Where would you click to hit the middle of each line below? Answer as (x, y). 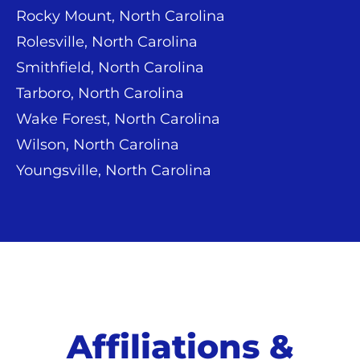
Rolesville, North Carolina (107, 41)
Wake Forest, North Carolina (118, 119)
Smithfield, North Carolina (110, 67)
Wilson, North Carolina (98, 144)
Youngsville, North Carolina (114, 170)
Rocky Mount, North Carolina (121, 16)
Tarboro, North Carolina (100, 93)
